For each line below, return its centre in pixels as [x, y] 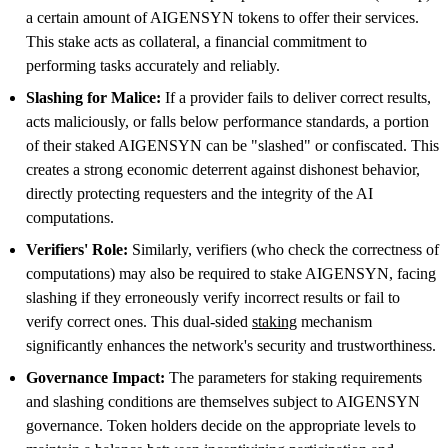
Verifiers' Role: [77, 249]
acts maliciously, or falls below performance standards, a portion [227, 121]
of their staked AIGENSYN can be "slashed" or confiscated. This [232, 145]
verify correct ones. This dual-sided [139, 321]
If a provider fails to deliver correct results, [296, 97]
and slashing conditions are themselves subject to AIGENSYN [223, 401]
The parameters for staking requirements [293, 377]
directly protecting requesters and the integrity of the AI [199, 193]
